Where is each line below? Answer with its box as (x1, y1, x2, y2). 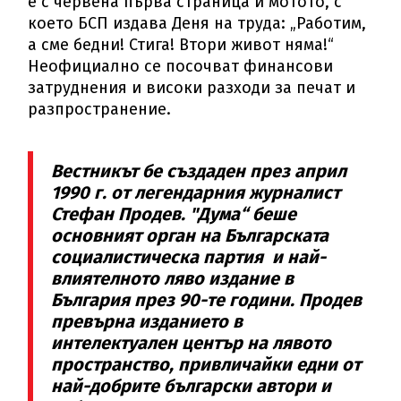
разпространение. (28, 99, 172, 120)
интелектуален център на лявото (51, 332, 332, 354)
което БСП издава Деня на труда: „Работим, (28, 13, 367, 34)
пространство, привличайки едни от (51, 354, 362, 376)
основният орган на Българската (51, 225, 329, 247)
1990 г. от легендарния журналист (51, 182, 341, 204)
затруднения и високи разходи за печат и (28, 78, 356, 98)
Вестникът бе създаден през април (51, 160, 347, 183)
